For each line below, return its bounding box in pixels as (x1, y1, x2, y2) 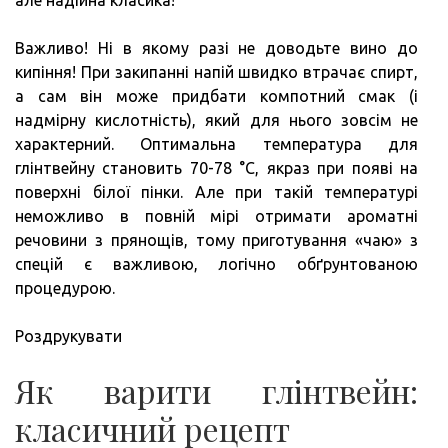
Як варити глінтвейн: (15, 368, 418, 412)
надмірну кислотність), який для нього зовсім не (15, 110, 418, 129)
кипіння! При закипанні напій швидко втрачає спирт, (15, 62, 418, 81)
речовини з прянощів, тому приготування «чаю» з (15, 230, 418, 249)
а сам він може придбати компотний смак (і (15, 86, 418, 105)
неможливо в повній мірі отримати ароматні (15, 206, 418, 225)
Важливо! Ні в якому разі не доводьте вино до (15, 38, 418, 57)
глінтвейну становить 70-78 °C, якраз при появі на (15, 158, 418, 177)
